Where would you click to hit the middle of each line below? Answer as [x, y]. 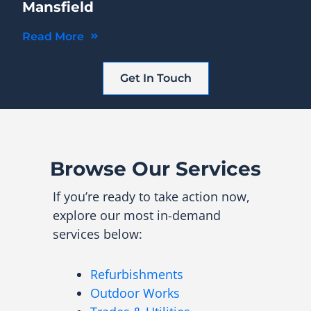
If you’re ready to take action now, [151, 196]
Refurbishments [137, 274]
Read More [54, 36]
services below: [98, 234]
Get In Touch [155, 78]
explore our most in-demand [137, 215]
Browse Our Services [155, 168]
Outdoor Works [135, 293]
